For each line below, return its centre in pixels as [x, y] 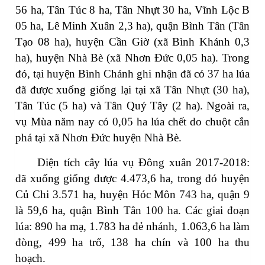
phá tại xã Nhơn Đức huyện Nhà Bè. [98, 138]
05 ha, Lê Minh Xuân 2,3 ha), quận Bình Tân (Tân [132, 26]
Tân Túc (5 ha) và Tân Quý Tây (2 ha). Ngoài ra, [132, 106]
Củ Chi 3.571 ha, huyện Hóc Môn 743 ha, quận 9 [132, 195]
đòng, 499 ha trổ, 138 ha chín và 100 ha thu [132, 243]
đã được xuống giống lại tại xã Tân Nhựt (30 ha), [132, 90]
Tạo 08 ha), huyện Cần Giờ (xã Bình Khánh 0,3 [132, 42]
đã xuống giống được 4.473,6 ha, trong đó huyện [132, 179]
